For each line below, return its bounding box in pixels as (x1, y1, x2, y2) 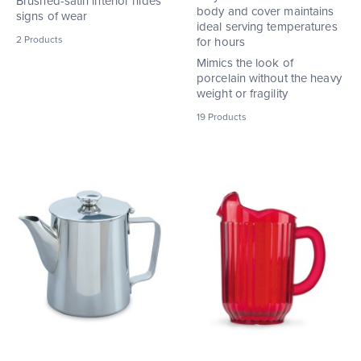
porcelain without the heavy (197, 70, 342, 85)
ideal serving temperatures (197, 19, 338, 34)
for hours (197, 34, 245, 49)
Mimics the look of (197, 55, 293, 70)
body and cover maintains (197, 3, 334, 19)
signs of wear (16, 8, 88, 23)
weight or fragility (197, 85, 288, 101)
